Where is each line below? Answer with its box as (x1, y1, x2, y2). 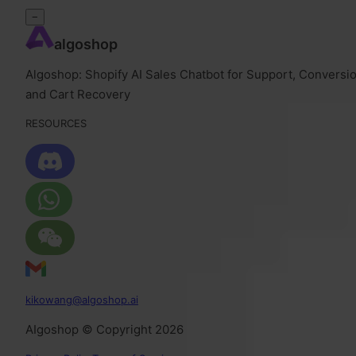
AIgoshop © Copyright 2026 (25, 322, 184, 338)
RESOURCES (25, 117, 87, 130)
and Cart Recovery (25, 87, 130, 103)
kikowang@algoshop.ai (25, 293, 138, 307)
